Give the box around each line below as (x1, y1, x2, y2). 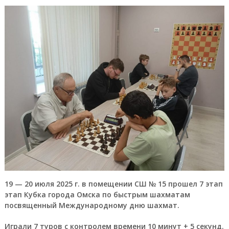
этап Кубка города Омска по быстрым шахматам (4, 189, 190, 199)
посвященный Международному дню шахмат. (4, 200, 179, 210)
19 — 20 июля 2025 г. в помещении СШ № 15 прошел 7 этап (4, 178, 223, 189)
